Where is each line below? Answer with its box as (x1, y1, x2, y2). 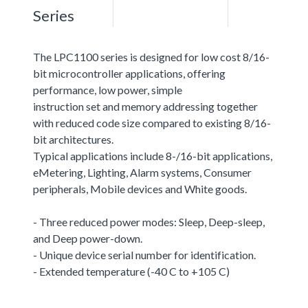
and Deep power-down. (33, 231, 142, 245)
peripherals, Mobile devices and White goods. (33, 181, 247, 195)
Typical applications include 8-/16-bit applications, (33, 148, 272, 162)
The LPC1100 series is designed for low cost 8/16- (33, 49, 269, 63)
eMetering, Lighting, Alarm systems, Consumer (33, 165, 252, 179)
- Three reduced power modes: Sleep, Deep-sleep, (33, 214, 265, 228)
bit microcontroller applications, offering (33, 66, 225, 80)
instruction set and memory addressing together (33, 99, 258, 113)
